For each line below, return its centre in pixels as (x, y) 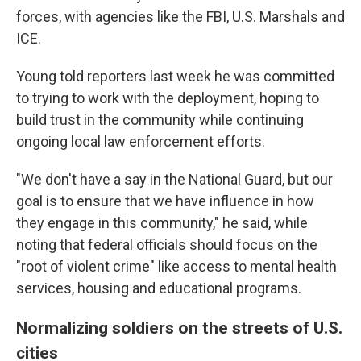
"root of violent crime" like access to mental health (176, 266)
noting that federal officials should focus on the (167, 245)
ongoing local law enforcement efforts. (141, 141)
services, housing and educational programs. (159, 288)
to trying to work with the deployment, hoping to (168, 98)
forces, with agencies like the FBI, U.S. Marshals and (180, 17)
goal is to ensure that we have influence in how (165, 201)
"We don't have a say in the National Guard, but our (174, 179)
